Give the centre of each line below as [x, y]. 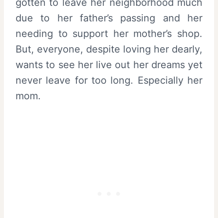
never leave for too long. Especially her [109, 80]
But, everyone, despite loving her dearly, [109, 49]
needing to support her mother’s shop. [109, 33]
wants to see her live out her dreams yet [109, 64]
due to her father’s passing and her [109, 18]
